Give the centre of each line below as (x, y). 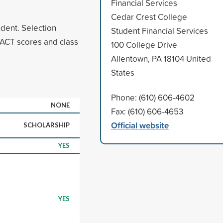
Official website (140, 125)
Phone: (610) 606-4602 (153, 97)
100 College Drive (144, 44)
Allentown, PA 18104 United (161, 58)
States (122, 72)
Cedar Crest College (149, 16)
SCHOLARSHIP (47, 125)
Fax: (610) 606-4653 (147, 111)
